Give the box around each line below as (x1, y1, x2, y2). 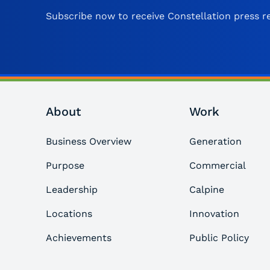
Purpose (46, 160, 84, 172)
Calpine (189, 184, 225, 196)
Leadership (46, 184, 98, 196)
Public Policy (189, 232, 250, 244)
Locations (46, 208, 92, 220)
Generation (189, 136, 242, 148)
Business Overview (46, 136, 131, 148)
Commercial (189, 160, 246, 172)
